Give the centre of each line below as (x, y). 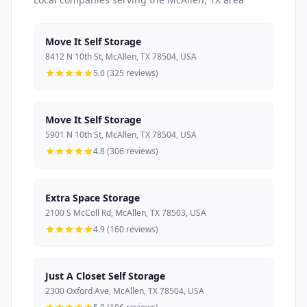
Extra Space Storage (93, 197)
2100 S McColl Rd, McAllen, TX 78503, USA (126, 212)
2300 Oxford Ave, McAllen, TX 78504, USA (125, 291)
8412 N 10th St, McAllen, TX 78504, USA (121, 56)
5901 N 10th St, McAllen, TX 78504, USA (121, 134)
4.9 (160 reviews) (126, 229)
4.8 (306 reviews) (126, 151)
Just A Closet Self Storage (105, 275)
